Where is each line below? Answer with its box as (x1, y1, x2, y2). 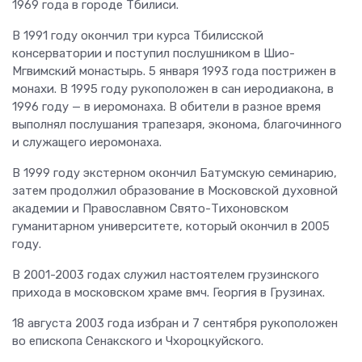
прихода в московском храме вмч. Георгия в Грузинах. (12, 284, 325, 300)
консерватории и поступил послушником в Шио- (12, 45, 295, 61)
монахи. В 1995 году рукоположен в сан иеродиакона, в (12, 81, 334, 96)
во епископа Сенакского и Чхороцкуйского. (12, 333, 263, 348)
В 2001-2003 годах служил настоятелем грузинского (12, 267, 319, 282)
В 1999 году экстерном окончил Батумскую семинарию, (12, 165, 337, 180)
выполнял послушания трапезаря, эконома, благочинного (12, 116, 342, 132)
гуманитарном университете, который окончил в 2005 (12, 218, 330, 234)
